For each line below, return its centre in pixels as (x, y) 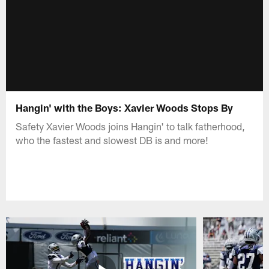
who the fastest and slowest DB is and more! (112, 140)
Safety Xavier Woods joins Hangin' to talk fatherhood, (131, 126)
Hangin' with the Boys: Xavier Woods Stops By (125, 107)
